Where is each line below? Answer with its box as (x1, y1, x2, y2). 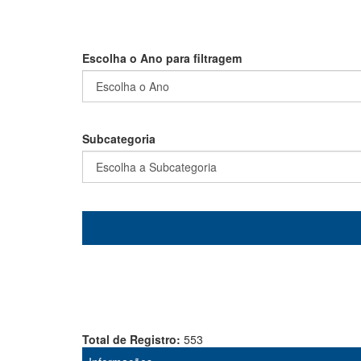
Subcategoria (82, 131, 156, 147)
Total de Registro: (82, 331, 184, 347)
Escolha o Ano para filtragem (82, 50, 242, 66)
